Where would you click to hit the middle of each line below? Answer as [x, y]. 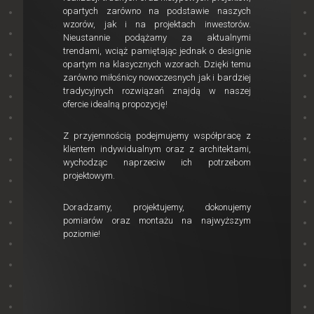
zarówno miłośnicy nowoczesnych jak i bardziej [157, 77]
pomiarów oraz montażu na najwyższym [157, 220]
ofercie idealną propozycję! [116, 104]
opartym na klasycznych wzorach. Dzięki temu [157, 64]
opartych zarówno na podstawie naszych [157, 11]
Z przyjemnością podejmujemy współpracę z [157, 136]
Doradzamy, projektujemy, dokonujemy [157, 207]
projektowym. [89, 176]
